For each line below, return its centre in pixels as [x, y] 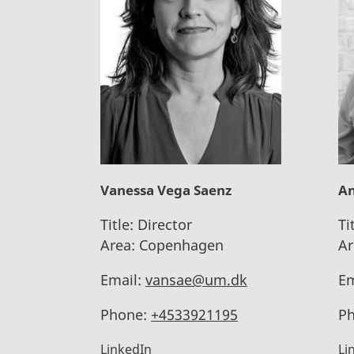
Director [163, 224]
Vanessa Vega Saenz [166, 190]
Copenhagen [179, 245]
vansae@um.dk [196, 279]
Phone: [124, 314]
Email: [121, 279]
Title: [117, 224]
